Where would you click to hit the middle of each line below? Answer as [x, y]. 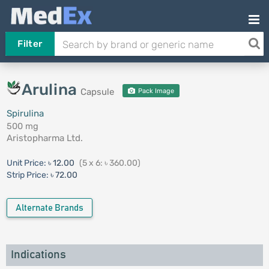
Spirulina [25, 113]
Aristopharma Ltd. [44, 138]
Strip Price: [27, 175]
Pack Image [155, 91]
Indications [38, 255]
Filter [30, 44]
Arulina [51, 90]
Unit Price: [27, 163]
